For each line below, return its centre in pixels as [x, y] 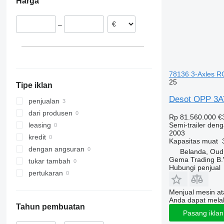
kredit [37, 137]
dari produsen [50, 113]
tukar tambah [49, 161]
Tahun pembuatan [50, 207]
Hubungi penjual [194, 167]
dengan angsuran [56, 149]
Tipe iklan [34, 85]
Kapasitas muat [193, 141]
